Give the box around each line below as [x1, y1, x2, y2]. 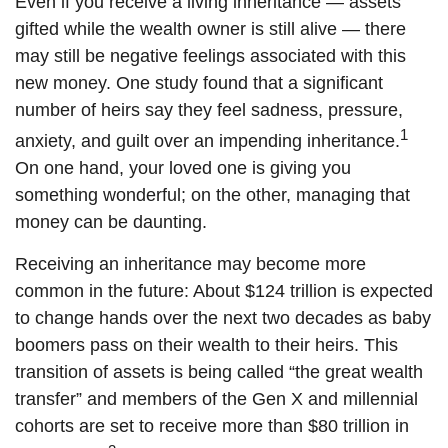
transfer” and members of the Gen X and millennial [15, 389, 418, 409]
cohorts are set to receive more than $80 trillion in [15, 416, 409, 436]
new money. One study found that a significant [15, 73, 383, 93]
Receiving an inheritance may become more [15, 254, 366, 274]
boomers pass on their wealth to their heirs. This [15, 335, 398, 355]
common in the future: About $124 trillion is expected [15, 281, 433, 301]
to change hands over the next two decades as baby [15, 308, 431, 328]
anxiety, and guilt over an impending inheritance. [15, 131, 400, 151]
